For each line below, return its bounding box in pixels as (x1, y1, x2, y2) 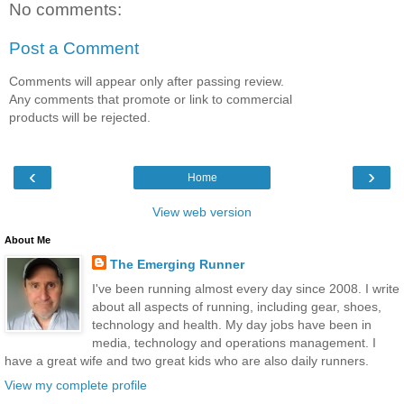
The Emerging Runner (109, 256, 244, 271)
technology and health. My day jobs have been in (91, 317, 372, 333)
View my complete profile (5, 378, 147, 393)
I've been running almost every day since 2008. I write (91, 281, 399, 297)
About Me (5, 234, 50, 245)
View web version (152, 204, 252, 219)
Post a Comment (9, 39, 139, 59)
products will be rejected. (9, 109, 151, 124)
